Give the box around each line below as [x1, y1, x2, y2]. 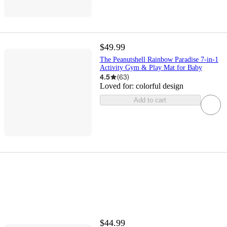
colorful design [135, 82, 183, 91]
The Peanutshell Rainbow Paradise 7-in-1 [99, 56, 218, 64]
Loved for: [99, 82, 136, 91]
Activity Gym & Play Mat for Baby [99, 64, 202, 72]
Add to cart [134, 96, 167, 104]
